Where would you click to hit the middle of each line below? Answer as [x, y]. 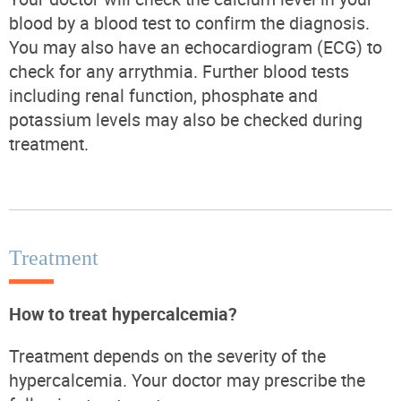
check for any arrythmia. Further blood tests [179, 71]
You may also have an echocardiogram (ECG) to [196, 47]
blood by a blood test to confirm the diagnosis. [189, 22]
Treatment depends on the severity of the [167, 355]
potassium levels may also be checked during [186, 119]
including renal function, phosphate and [163, 95]
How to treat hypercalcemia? [123, 313]
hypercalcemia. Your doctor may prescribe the [187, 380]
